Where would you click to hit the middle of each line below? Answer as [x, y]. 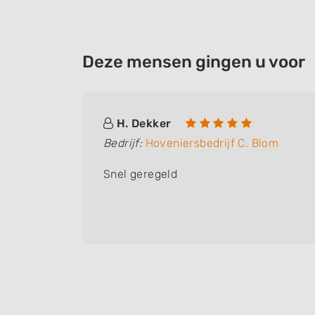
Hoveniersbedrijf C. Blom [212, 143]
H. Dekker [144, 123]
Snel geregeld [141, 174]
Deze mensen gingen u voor [194, 62]
